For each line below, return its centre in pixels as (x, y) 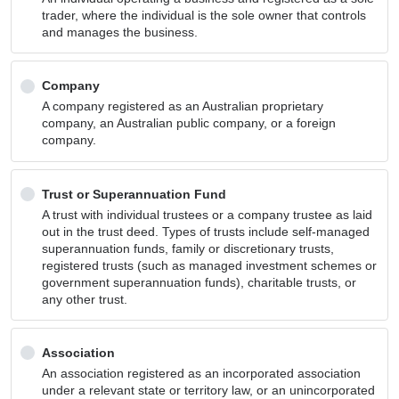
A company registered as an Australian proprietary (183, 106)
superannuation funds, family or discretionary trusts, (188, 248)
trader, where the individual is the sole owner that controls (204, 15)
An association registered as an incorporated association (202, 374)
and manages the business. (120, 32)
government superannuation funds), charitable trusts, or (199, 282)
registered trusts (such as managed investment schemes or (210, 265)
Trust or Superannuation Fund (134, 194)
